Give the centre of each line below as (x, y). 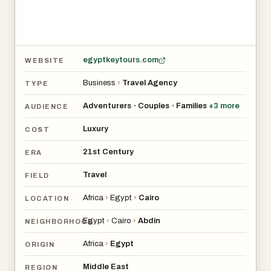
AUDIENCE (47, 106)
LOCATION (47, 198)
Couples (154, 106)
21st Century (108, 152)
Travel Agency (150, 83)
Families (191, 106)
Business (99, 83)
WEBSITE (45, 60)
